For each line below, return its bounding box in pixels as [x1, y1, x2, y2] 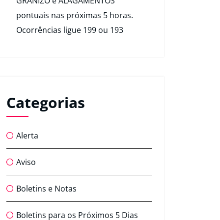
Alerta [16, 130, 38, 141]
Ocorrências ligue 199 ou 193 [16, 25, 123, 36]
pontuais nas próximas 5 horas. [16, 10, 133, 21]
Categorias [6, 92, 85, 113]
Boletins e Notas [16, 183, 77, 194]
